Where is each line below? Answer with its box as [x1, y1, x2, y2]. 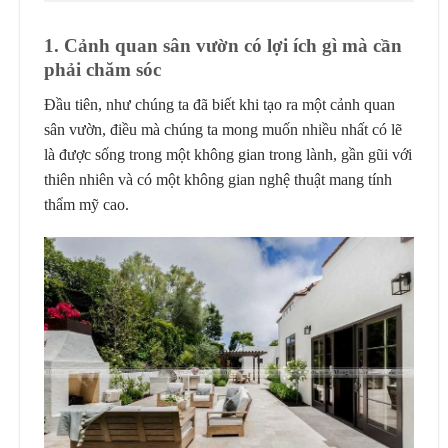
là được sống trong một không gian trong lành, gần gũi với [44, 145, 412, 163]
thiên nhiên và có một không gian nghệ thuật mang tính [44, 170, 392, 188]
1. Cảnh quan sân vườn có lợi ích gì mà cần [44, 34, 402, 56]
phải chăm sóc [44, 58, 166, 80]
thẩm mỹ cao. [44, 195, 129, 213]
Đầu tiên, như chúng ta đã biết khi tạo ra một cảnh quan [44, 95, 395, 113]
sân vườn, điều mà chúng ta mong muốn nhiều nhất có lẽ [44, 120, 402, 138]
